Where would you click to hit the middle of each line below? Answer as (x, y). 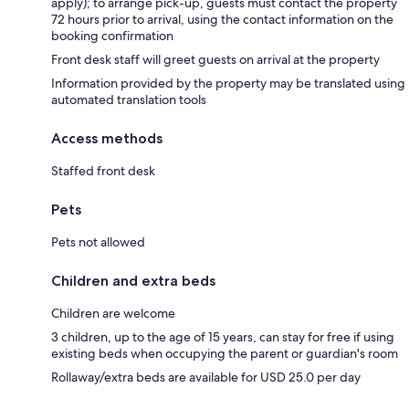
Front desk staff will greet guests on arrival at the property (215, 59)
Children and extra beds (133, 280)
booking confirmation (112, 35)
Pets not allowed (98, 241)
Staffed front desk (103, 170)
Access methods (107, 138)
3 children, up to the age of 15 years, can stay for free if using (223, 336)
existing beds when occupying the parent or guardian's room (225, 353)
